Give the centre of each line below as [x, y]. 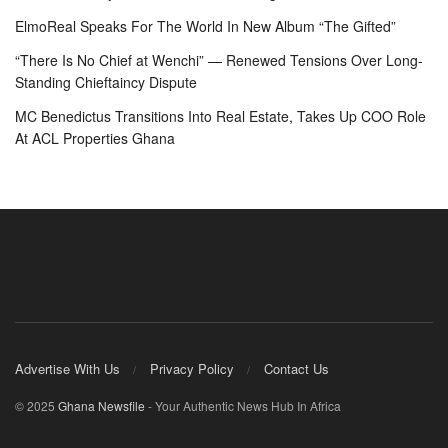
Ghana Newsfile [101, 405]
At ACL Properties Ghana [95, 138]
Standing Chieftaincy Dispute [106, 82]
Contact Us [296, 368]
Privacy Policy [192, 368]
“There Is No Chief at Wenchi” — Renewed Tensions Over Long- [219, 60]
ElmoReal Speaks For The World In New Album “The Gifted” [205, 26]
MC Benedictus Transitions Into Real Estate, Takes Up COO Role [220, 116]
